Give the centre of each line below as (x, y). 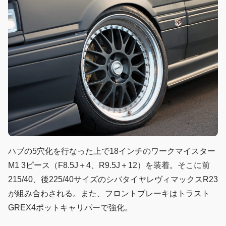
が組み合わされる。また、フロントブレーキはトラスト (109, 194)
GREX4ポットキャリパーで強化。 (70, 208)
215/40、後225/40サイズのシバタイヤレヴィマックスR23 (113, 180)
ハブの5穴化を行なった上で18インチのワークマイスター (112, 151)
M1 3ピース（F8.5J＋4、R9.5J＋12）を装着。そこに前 (109, 165)
